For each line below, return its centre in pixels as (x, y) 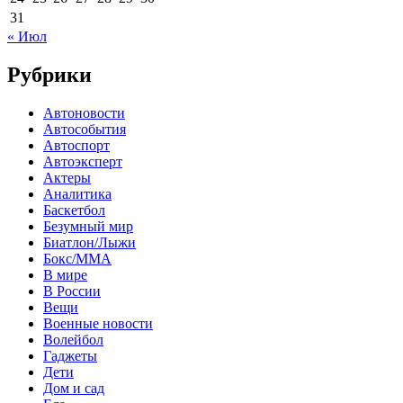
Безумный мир (88, 226)
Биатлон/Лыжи (90, 242)
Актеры (67, 177)
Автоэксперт (83, 161)
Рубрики (49, 74)
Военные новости (98, 323)
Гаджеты (70, 355)
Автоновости (84, 112)
